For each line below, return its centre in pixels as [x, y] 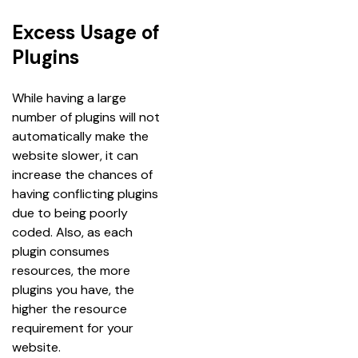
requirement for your [74, 328]
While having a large [71, 98]
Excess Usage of [86, 32]
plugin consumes [62, 251]
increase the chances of [84, 175]
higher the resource [71, 309]
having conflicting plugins [87, 194]
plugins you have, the [75, 290]
